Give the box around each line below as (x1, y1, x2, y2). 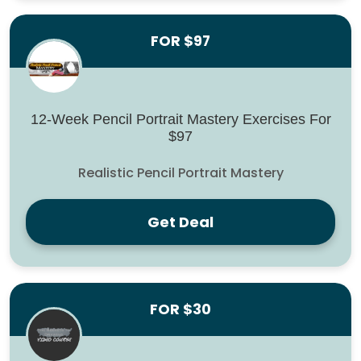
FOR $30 (150, 300, 211, 320)
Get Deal (147, 212, 214, 233)
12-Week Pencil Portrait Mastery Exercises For (30, 111, 331, 128)
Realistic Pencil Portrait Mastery (77, 164, 284, 183)
